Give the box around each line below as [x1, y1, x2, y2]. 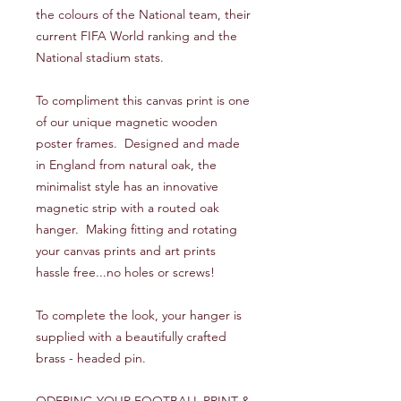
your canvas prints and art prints [36, 243, 216, 260]
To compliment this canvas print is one [36, 92, 250, 109]
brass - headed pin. [36, 350, 146, 367]
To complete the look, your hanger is [36, 307, 242, 324]
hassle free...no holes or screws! [36, 264, 215, 281]
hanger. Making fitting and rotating [36, 221, 237, 238]
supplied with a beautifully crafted [36, 328, 226, 346]
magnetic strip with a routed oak [36, 200, 219, 217]
